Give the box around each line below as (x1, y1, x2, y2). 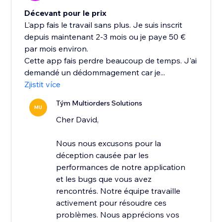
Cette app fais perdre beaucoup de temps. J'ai (24, 55, 197, 66)
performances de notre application (56, 162, 186, 172)
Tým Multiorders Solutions (56, 99, 143, 108)
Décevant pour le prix (24, 8, 107, 18)
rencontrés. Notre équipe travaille (56, 186, 181, 196)
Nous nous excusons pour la (56, 138, 162, 149)
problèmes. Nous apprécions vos (56, 210, 180, 220)
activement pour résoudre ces (56, 198, 167, 208)
